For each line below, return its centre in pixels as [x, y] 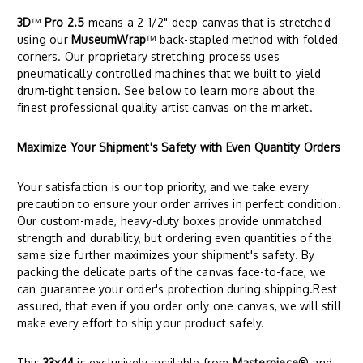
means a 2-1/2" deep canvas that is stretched [207, 23]
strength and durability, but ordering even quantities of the [175, 238]
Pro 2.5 [63, 23]
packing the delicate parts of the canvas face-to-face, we [171, 272]
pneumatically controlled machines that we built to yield [169, 74]
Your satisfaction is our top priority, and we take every [163, 187]
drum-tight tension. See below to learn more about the [167, 91]
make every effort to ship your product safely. [141, 323]
